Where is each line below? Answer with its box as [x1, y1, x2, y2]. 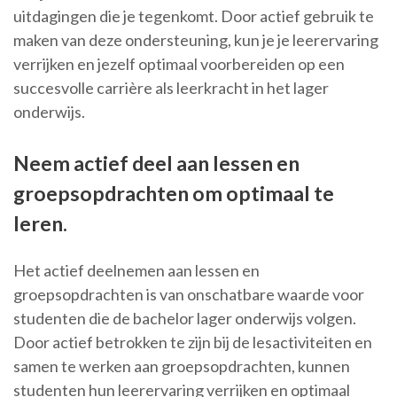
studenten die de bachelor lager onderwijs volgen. [13, 308, 356, 329]
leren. [13, 211, 67, 237]
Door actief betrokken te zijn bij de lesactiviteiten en [13, 332, 372, 353]
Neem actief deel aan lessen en [13, 151, 300, 176]
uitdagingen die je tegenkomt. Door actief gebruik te [13, 6, 374, 27]
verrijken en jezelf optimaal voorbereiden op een [13, 54, 345, 74]
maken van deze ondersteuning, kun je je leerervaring [13, 30, 378, 51]
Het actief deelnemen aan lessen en [13, 261, 260, 281]
